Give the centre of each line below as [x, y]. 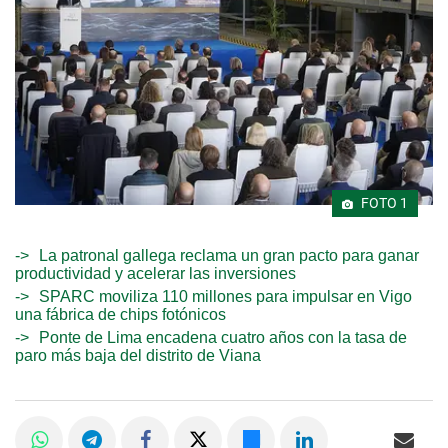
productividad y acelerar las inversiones [155, 273]
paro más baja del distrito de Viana [138, 355]
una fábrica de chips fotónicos [120, 314]
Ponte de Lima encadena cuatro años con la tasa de [223, 337]
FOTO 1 [383, 203]
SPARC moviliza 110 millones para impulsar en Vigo [225, 296]
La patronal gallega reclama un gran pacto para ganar [229, 255]
